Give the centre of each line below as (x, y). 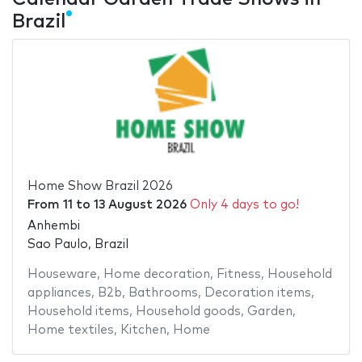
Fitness (238, 275)
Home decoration (156, 275)
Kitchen (143, 330)
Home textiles (70, 330)
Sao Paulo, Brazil (78, 245)
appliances (59, 293)
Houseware (62, 275)
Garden (269, 312)
